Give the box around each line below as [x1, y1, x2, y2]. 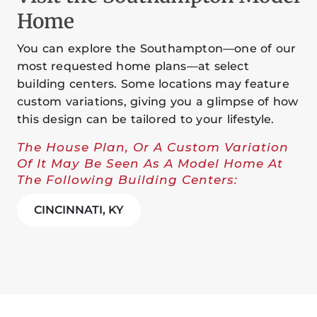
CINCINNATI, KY [34, 203, 124, 217]
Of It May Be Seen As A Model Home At [17, 156, 283, 171]
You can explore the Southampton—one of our [17, 42, 296, 56]
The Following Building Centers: [17, 173, 238, 188]
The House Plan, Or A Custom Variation [17, 140, 289, 155]
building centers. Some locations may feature [17, 77, 289, 91]
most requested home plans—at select [17, 59, 249, 74]
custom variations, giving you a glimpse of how [17, 95, 299, 109]
